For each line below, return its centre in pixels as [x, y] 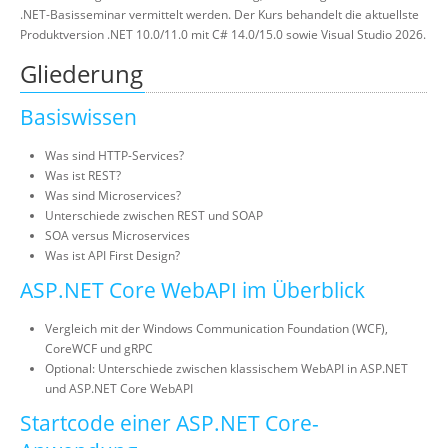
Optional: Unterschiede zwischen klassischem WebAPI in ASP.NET [226, 368]
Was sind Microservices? [113, 195]
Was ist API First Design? [112, 255]
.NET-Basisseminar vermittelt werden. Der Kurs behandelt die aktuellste [219, 14]
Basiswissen [78, 117]
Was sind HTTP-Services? [114, 155]
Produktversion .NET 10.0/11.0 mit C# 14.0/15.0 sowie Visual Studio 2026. [223, 34]
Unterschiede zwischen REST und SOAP [154, 215]
